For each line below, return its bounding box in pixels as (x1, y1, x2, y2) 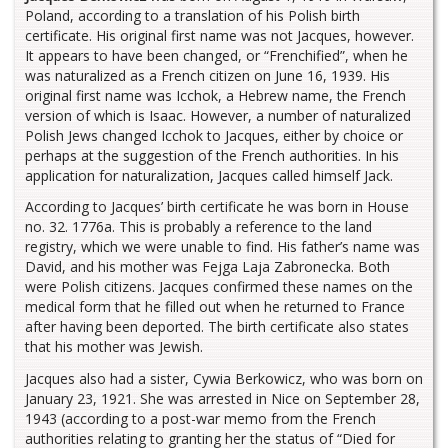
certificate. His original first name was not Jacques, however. (25, 25, 414, 45)
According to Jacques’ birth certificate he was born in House (25, 197, 409, 217)
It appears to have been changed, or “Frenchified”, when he (25, 45, 408, 65)
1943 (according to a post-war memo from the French (25, 409, 376, 429)
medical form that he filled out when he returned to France (25, 297, 405, 317)
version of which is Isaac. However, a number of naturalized (25, 105, 411, 125)
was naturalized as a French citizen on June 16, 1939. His (25, 65, 390, 85)
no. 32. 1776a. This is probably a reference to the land (25, 217, 372, 237)
